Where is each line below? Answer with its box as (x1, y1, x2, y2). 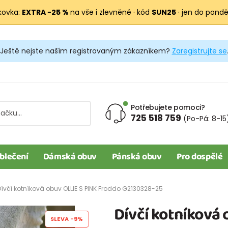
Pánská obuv (111, 149, 162, 164)
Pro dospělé (177, 149, 223, 164)
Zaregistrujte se (172, 46, 227, 56)
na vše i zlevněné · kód (70, 7, 152, 17)
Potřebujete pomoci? (131, 102, 205, 112)
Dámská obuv (43, 149, 97, 164)
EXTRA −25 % (22, 7, 70, 17)
